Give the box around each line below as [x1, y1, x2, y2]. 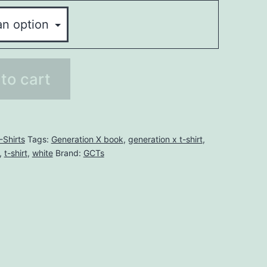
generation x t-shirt [128, 133, 203, 144]
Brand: [55, 147, 83, 158]
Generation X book [51, 133, 123, 144]
